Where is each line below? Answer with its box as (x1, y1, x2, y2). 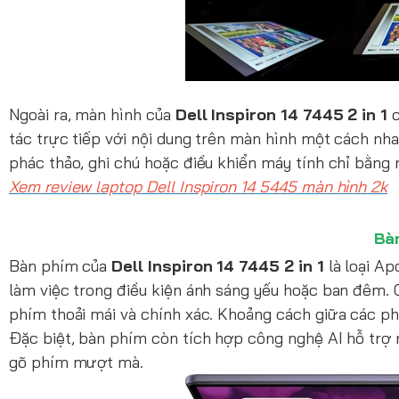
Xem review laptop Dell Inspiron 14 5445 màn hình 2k (9, 175, 388, 197)
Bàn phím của (9, 255, 112, 276)
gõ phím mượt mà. (9, 351, 144, 372)
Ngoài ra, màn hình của (9, 103, 175, 125)
